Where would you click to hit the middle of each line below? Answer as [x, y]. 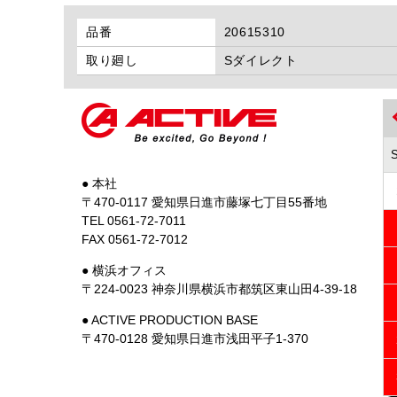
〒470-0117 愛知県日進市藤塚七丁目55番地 [204, 202]
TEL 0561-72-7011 [134, 221]
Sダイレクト [261, 61]
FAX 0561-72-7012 [135, 239]
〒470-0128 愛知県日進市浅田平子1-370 [195, 339]
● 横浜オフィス [124, 270]
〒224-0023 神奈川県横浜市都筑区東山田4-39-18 [219, 289]
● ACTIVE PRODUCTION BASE [170, 320]
